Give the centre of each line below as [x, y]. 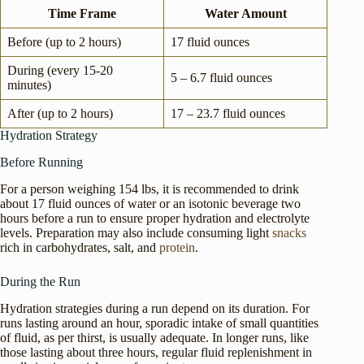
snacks [289, 232]
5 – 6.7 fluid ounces [221, 78]
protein [177, 247]
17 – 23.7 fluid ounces [228, 114]
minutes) [29, 85]
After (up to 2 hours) [60, 114]
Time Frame [82, 14]
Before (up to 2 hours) [64, 42]
